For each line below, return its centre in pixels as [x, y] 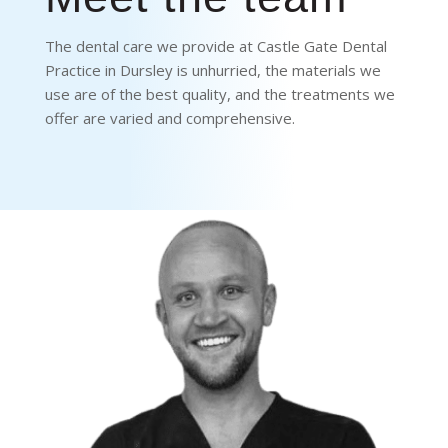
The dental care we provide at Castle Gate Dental [215, 46]
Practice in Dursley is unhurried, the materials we [212, 70]
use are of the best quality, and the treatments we [219, 94]
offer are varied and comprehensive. [169, 118]
